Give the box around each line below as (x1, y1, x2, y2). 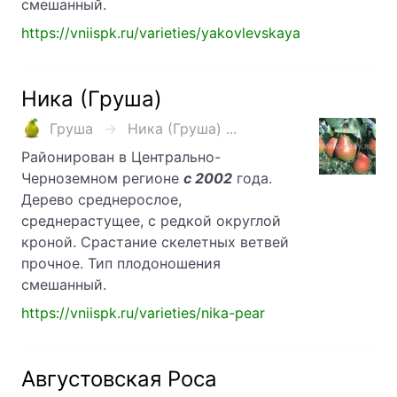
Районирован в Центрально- (21, 148, 221, 167)
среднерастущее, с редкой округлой (21, 212, 281, 230)
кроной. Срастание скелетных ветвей (21, 233, 289, 252)
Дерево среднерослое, (21, 191, 182, 209)
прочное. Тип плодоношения (21, 254, 221, 273)
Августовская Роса (21, 366, 217, 393)
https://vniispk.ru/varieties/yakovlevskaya (21, 24, 300, 43)
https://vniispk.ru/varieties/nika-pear (21, 304, 265, 323)
